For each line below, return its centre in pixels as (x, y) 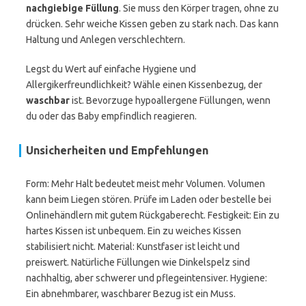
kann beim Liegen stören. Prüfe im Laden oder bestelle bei (149, 199)
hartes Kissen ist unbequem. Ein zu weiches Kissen (134, 231)
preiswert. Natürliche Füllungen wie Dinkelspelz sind (138, 262)
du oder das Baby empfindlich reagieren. (111, 116)
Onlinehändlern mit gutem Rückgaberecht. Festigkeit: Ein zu (153, 215)
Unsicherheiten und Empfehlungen (117, 150)
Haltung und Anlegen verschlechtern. (106, 40)
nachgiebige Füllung (72, 8)
